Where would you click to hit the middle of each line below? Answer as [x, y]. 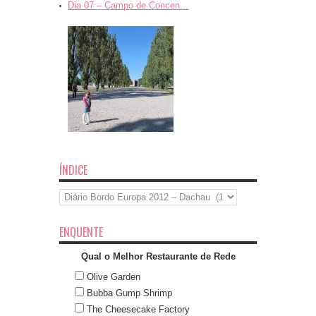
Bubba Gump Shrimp [129, 293]
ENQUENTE [81, 232]
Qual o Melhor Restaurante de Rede [158, 257]
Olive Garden [114, 277]
